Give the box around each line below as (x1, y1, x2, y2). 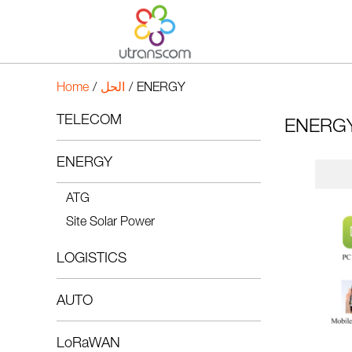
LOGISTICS (57, 252, 126, 266)
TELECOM (57, 114, 122, 128)
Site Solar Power (66, 217, 155, 229)
